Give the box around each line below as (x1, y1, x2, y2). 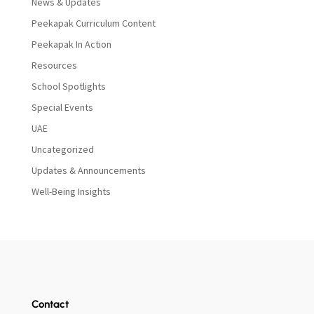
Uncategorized (31, 143, 94, 156)
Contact (31, 298, 69, 311)
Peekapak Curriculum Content (31, 17, 156, 30)
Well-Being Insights (31, 185, 111, 198)
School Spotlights (31, 80, 106, 93)
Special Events (31, 101, 93, 114)
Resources (31, 59, 77, 72)
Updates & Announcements (31, 164, 146, 177)
